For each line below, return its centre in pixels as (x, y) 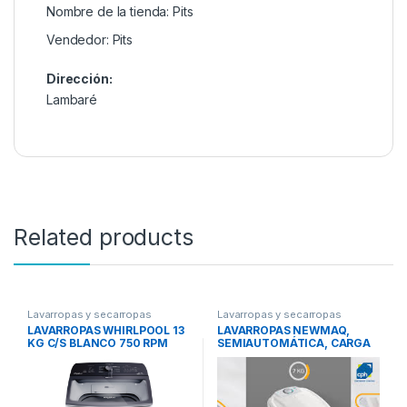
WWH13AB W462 (73, 356)
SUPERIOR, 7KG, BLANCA (287, 356)
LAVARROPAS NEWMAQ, (283, 331)
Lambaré (72, 99)
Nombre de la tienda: (108, 11)
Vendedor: (79, 39)
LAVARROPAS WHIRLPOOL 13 (105, 331)
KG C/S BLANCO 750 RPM (98, 343)
